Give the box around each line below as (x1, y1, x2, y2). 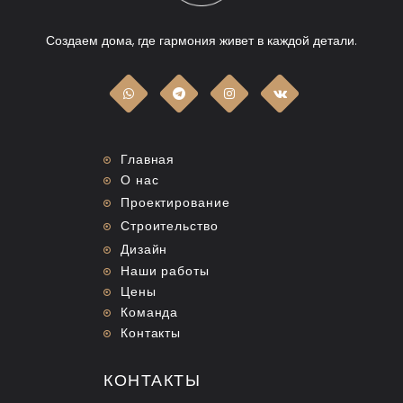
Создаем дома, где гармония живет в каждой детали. (46, 31, 357, 49)
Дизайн (120, 239, 168, 258)
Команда (120, 302, 179, 321)
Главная (120, 149, 175, 168)
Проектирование (120, 193, 230, 211)
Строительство (120, 216, 219, 235)
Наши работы (120, 261, 210, 280)
